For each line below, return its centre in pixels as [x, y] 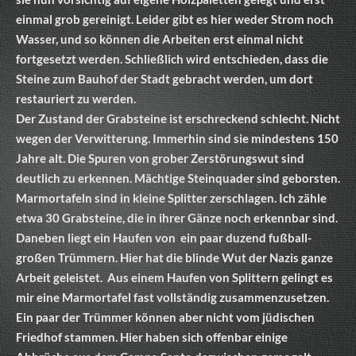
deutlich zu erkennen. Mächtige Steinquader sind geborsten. [178, 178]
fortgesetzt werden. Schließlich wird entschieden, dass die [172, 58]
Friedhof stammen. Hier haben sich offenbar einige [152, 337]
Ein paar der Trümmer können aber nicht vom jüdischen [165, 317]
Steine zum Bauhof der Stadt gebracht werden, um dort [164, 78]
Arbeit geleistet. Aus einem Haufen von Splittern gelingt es [174, 277]
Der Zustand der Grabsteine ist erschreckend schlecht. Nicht [178, 118]
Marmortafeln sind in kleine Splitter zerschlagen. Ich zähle [171, 197]
